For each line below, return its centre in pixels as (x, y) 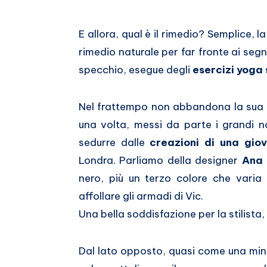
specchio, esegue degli (136, 70)
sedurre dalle (114, 143)
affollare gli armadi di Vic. (141, 196)
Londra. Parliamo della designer (160, 161)
